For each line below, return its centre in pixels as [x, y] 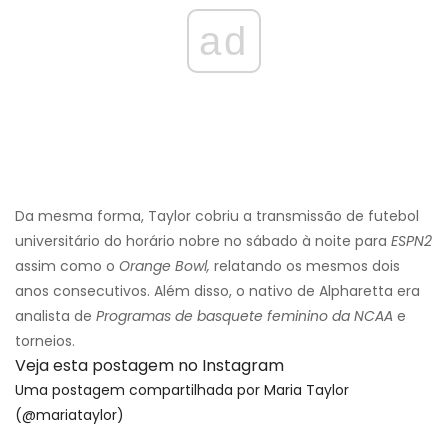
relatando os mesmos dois [305, 265]
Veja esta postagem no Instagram [149, 365]
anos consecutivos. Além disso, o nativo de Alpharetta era [217, 290]
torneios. [45, 340]
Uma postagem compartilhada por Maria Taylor [182, 389]
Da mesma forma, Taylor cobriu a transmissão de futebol [217, 215]
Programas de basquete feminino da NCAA [244, 315]
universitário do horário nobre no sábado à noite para [203, 240]
